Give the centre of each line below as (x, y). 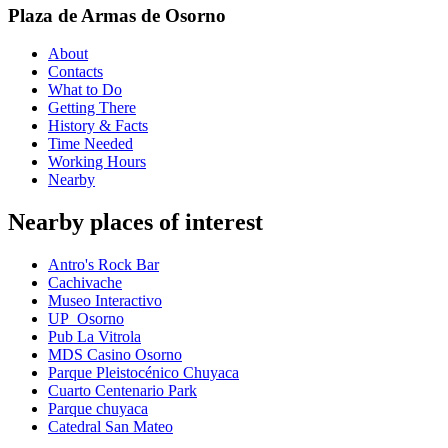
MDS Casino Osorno (115, 355)
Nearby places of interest (135, 222)
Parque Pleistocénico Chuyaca (143, 373)
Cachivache (85, 283)
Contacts (75, 72)
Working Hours (97, 162)
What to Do (85, 90)
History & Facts (98, 126)
